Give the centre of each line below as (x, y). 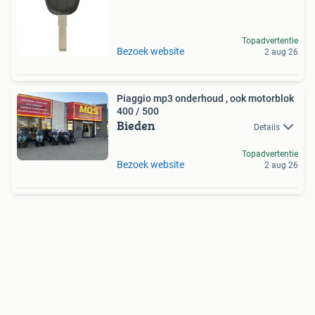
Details (267, 127)
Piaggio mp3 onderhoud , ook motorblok (205, 98)
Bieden (136, 125)
